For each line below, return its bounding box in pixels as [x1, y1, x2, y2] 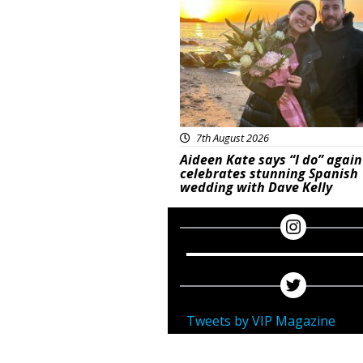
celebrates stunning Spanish [180, 164, 358, 182]
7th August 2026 [194, 130, 269, 145]
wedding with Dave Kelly [180, 178, 332, 196]
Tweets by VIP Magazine [186, 312, 335, 330]
